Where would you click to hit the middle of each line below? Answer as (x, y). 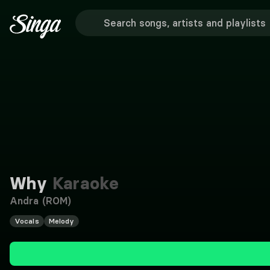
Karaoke (83, 183)
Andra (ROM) (41, 201)
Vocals (27, 221)
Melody (61, 221)
